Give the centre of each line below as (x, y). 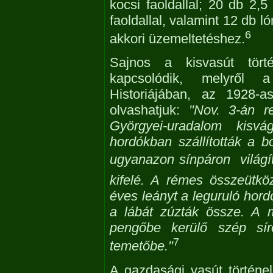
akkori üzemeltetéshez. (177, 39)
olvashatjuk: (149, 110)
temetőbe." (141, 246)
